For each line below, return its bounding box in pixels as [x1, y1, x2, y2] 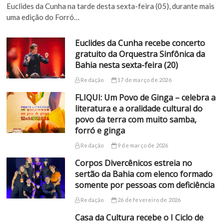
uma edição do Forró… [6, 12, 80, 21]
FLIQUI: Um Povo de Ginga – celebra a [74, 91, 215, 103]
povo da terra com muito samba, [74, 113, 196, 125]
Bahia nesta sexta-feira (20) [74, 59, 178, 70]
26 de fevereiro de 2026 [116, 196, 181, 203]
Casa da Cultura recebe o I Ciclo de [74, 211, 203, 223]
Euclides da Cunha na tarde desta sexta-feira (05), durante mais [6, 1, 215, 10]
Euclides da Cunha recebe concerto [74, 37, 205, 48]
